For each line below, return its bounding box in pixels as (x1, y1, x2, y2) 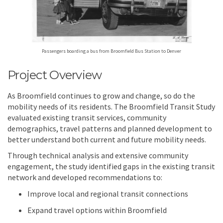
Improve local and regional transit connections (27, 189, 188, 199)
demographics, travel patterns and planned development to (7, 123, 212, 134)
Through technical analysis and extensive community (7, 150, 188, 161)
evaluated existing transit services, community (7, 112, 166, 123)
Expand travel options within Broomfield (27, 205, 167, 216)
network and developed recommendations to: (7, 172, 162, 183)
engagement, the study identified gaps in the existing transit (7, 161, 215, 172)
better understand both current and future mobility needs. (7, 134, 206, 145)
